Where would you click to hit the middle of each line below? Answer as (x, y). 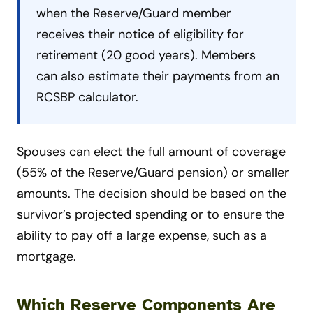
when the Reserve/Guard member (134, 14)
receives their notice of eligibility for (140, 35)
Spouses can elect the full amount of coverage (151, 152)
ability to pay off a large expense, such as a (142, 236)
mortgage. (46, 257)
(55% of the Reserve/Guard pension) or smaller (153, 173)
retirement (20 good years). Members (146, 56)
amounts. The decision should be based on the (152, 194)
